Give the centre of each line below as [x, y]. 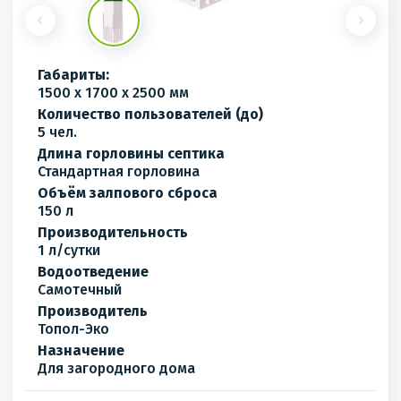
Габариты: [73, 75]
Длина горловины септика [131, 154]
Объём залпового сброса [128, 193]
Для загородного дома [116, 368]
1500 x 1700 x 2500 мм [113, 93]
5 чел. [57, 132]
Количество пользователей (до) [150, 114]
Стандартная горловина [119, 171]
